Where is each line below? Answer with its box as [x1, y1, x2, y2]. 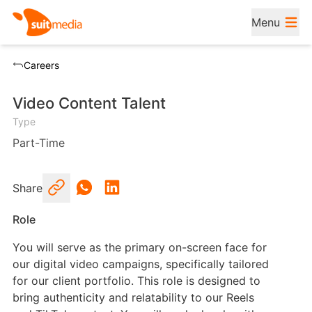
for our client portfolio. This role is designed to [12, 274, 260, 288]
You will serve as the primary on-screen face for [12, 240, 267, 254]
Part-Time [12, 136, 65, 150]
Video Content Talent [12, 94, 166, 112]
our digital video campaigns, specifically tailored [12, 257, 269, 271]
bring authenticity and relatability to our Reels [12, 290, 254, 304]
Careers [23, 59, 59, 71]
